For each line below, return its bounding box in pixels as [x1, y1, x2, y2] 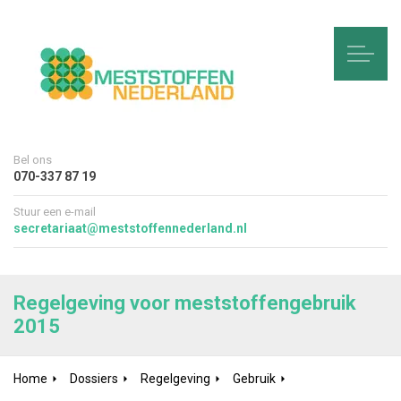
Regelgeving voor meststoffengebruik [13, 292, 356, 314]
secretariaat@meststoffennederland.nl [13, 221, 248, 235]
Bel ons [13, 153, 52, 166]
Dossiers [70, 371, 118, 386]
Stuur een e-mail [13, 205, 96, 218]
